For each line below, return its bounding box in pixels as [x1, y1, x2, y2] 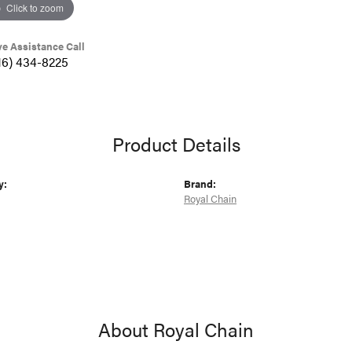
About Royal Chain [98, 316, 254, 343]
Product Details [112, 130, 240, 158]
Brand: [184, 177, 216, 192]
